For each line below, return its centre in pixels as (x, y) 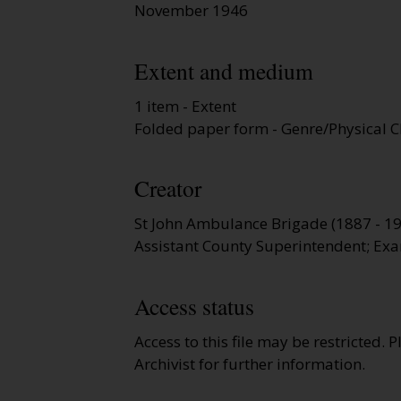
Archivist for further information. (250, 363)
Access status (194, 306)
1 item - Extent (185, 106)
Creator (168, 188)
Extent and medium (224, 70)
